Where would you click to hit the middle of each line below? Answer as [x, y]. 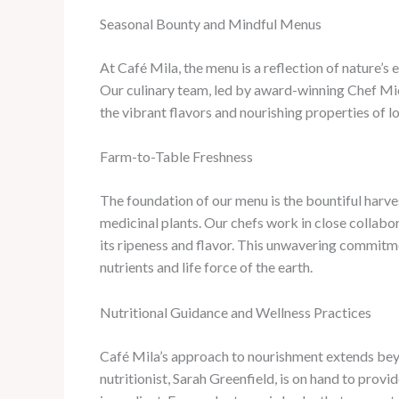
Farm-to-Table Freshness [176, 157]
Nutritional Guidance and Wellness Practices [236, 312]
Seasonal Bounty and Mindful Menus [211, 23]
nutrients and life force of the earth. [206, 267]
